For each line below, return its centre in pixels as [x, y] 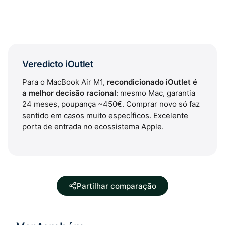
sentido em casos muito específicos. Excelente [105, 115]
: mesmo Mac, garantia [156, 93]
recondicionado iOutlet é [152, 82]
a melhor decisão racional [69, 93]
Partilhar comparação [117, 186]
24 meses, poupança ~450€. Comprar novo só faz [111, 104]
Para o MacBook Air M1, [65, 82]
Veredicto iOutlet [58, 64]
